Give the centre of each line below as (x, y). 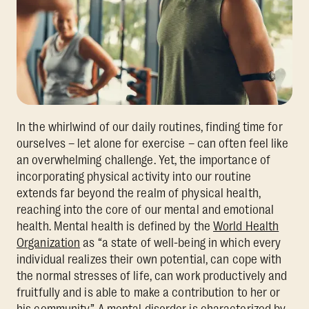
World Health (246, 227)
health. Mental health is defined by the (115, 227)
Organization (49, 243)
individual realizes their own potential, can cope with (149, 260)
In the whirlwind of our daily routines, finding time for (150, 127)
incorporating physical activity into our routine (134, 177)
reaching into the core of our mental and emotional (146, 210)
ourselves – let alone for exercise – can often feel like (152, 144)
